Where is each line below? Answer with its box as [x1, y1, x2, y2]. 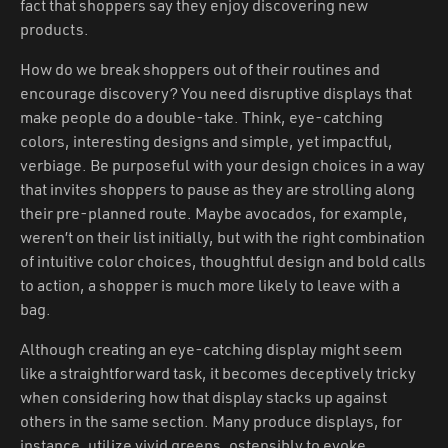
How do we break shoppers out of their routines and [20, 58, 380, 79]
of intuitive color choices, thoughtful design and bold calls [20, 250, 426, 271]
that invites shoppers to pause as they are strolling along [20, 178, 415, 199]
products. [20, 18, 89, 39]
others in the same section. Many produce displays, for [20, 410, 402, 431]
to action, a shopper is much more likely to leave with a [20, 274, 400, 295]
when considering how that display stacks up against [20, 386, 387, 407]
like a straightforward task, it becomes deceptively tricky [20, 362, 416, 383]
